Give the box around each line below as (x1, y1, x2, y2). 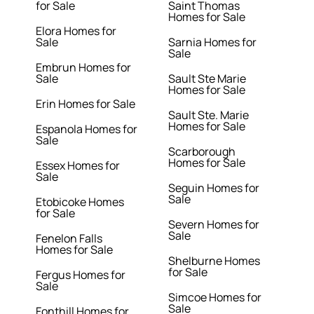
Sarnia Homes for (168, 34, 257, 50)
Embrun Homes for (36, 60, 132, 76)
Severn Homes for (168, 217, 259, 233)
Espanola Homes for (36, 121, 138, 137)
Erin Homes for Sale (36, 96, 136, 112)
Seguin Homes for (168, 180, 259, 196)
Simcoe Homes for (168, 289, 261, 306)
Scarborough (168, 144, 235, 160)
